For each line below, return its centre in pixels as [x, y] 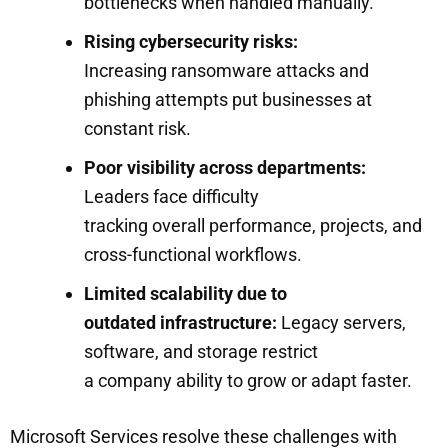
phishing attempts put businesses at [228, 99]
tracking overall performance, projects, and [253, 225]
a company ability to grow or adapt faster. [248, 380]
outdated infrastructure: [180, 322]
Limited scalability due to [185, 293]
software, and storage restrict [201, 351]
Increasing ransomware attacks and [226, 70]
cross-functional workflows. [193, 254]
